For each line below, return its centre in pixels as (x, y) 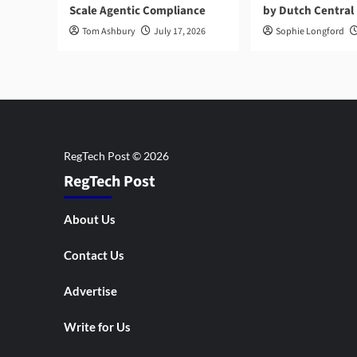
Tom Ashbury (109, 31)
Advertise (90, 290)
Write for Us (97, 326)
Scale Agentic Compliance (137, 10)
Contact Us (94, 255)
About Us (89, 219)
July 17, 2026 (180, 31)
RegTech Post (109, 181)
